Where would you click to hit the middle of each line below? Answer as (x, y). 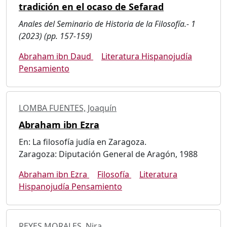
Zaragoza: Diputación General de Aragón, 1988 (108, 154)
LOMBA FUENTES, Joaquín (68, 108)
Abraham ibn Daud (56, 56)
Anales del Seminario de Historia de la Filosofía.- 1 (107, 24)
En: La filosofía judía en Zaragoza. (83, 142)
